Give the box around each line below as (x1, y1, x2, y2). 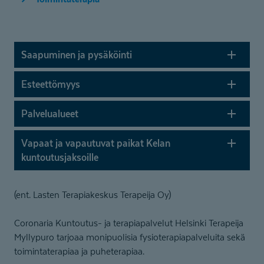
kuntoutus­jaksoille (21, 151, 98, 163)
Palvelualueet (28, 107, 78, 120)
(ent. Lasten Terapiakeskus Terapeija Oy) (14, 189, 171, 200)
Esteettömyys (27, 78, 80, 90)
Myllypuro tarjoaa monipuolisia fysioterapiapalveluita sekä (14, 231, 245, 243)
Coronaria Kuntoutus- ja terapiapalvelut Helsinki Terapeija (14, 217, 243, 229)
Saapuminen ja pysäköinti (27, 48, 132, 61)
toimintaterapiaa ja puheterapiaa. (14, 245, 144, 257)
